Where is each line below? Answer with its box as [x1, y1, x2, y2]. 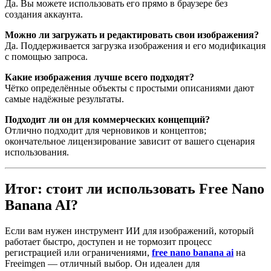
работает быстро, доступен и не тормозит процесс [5, 236, 212, 247]
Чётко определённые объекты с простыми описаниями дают [5, 83, 254, 94]
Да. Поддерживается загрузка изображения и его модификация [5, 41, 266, 51]
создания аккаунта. [5, 9, 83, 20]
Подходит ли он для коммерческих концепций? [5, 114, 210, 125]
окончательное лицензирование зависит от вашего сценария [5, 136, 255, 147]
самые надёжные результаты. [5, 94, 124, 105]
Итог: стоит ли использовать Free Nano [5, 180, 264, 197]
